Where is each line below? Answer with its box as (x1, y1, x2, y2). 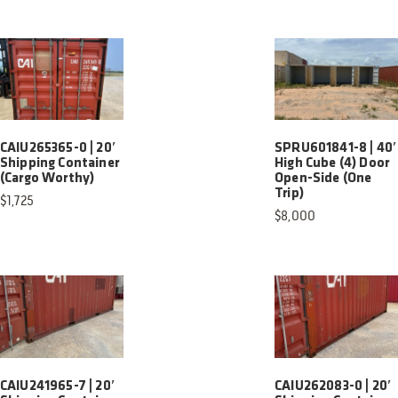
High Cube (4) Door (275, 156, 390, 171)
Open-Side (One (275, 171, 372, 187)
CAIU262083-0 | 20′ (275, 378, 393, 394)
